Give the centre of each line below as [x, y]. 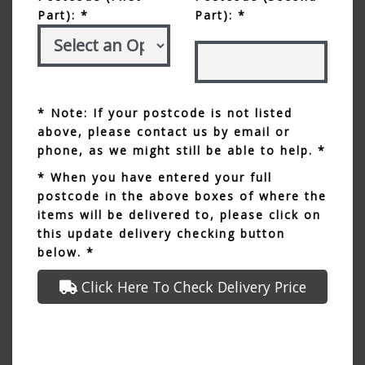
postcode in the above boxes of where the [182, 196]
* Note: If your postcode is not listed [165, 112]
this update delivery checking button [161, 233]
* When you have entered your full [155, 177]
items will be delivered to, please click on [179, 214]
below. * [66, 252]
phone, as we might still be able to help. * [182, 150]
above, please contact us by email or [164, 131]
